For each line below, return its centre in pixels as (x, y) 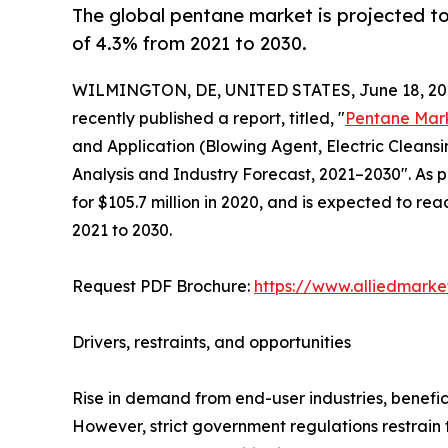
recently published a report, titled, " (208, 118)
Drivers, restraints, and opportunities (211, 342)
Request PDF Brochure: (163, 286)
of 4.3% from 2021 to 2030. (189, 43)
